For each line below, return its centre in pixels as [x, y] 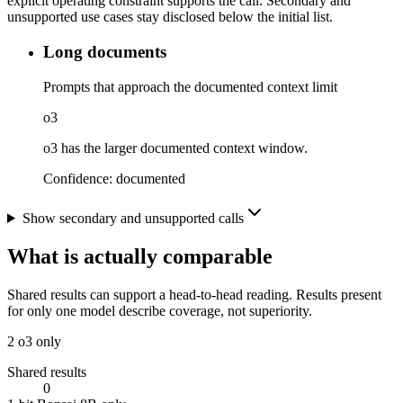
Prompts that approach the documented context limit [190, 86]
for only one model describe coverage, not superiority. [160, 310]
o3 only [40, 341]
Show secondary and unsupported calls [133, 218]
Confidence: [80, 178]
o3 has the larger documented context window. [175, 148]
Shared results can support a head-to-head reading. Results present [194, 294]
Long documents [105, 52]
